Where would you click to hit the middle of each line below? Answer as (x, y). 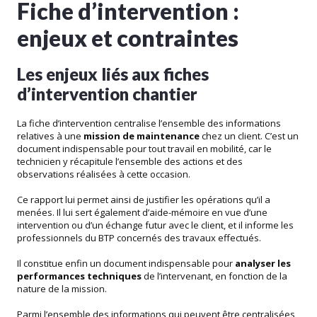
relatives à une (50, 136)
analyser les (263, 264)
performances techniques (79, 276)
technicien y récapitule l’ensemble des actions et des (130, 162)
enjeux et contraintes (128, 38)
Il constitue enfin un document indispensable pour (126, 264)
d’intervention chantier (107, 94)
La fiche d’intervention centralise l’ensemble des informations (149, 123)
